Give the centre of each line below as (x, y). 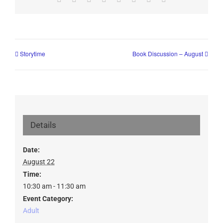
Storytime (33, 54)
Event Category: (48, 198)
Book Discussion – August (168, 54)
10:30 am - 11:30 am (54, 186)
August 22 (39, 162)
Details (43, 125)
